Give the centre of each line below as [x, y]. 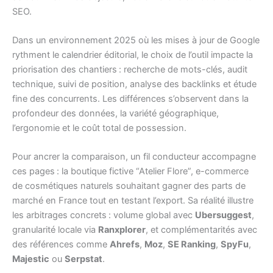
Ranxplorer [122, 230]
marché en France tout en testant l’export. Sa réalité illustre [133, 201]
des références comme [61, 245]
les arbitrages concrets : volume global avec [104, 215]
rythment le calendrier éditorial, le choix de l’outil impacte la [133, 55]
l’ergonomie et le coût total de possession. [99, 128]
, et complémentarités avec [201, 230]
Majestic [31, 259]
